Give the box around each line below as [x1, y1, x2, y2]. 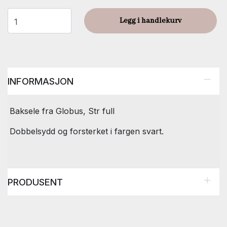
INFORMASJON [8, 75, 73, 87]
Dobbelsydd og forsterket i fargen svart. [10, 126, 164, 137]
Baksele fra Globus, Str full [10, 106, 115, 117]
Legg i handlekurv [119, 16, 181, 26]
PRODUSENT [8, 176, 63, 188]
